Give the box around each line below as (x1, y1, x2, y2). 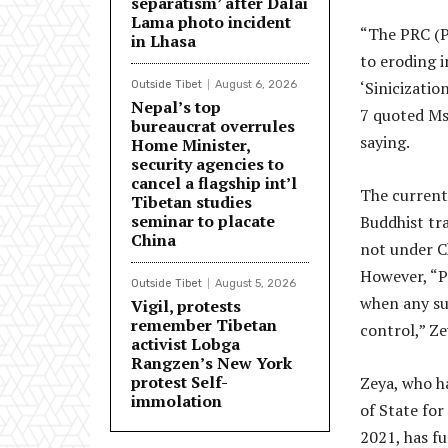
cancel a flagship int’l (131, 172, 297, 195)
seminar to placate (131, 210, 275, 233)
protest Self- (131, 371, 228, 394)
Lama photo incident (131, 11, 291, 34)
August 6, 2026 (215, 78, 297, 92)
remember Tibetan (131, 314, 277, 337)
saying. (360, 131, 410, 154)
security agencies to (131, 153, 284, 176)
